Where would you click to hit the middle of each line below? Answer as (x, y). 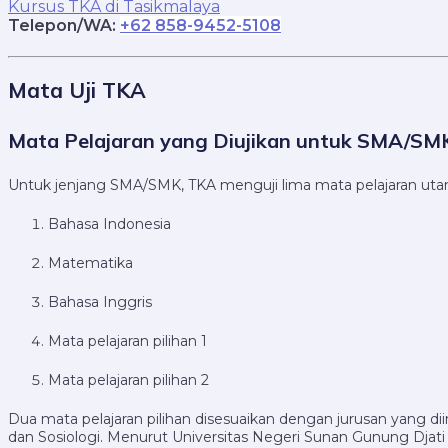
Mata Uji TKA (77, 90)
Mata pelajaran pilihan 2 (128, 380)
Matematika (90, 263)
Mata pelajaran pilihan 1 (127, 341)
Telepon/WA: (64, 25)
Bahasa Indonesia (109, 224)
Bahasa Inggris (100, 302)
